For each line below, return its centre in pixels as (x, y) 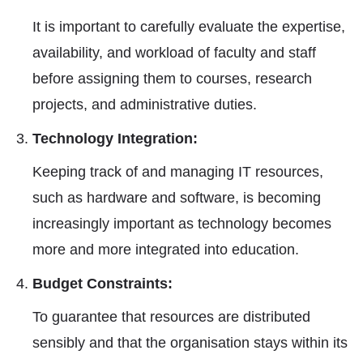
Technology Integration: (115, 139)
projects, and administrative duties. (145, 105)
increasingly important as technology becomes (182, 224)
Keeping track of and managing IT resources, (178, 172)
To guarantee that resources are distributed (171, 317)
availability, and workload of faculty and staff (174, 53)
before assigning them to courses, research (172, 79)
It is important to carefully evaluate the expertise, (189, 27)
